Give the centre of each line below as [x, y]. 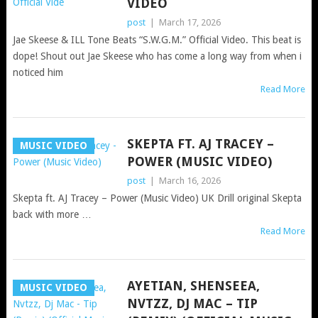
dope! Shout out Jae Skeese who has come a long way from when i [157, 56]
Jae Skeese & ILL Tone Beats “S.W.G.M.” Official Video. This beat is [157, 39]
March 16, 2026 [190, 180]
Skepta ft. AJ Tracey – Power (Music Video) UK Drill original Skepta [157, 198]
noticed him [38, 72]
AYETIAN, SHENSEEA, [193, 285]
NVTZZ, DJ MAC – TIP [192, 303]
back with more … [52, 214]
